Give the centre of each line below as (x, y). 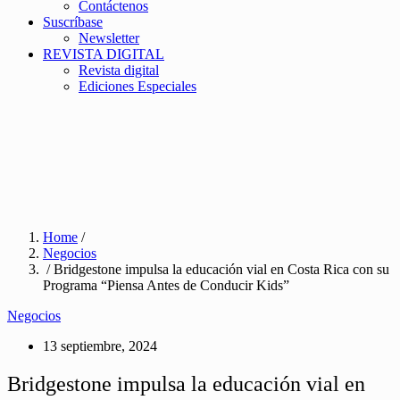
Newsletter (109, 38)
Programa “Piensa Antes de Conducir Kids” (166, 285)
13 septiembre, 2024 (100, 346)
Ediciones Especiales (137, 86)
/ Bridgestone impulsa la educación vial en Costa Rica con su (216, 269)
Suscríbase (73, 22)
